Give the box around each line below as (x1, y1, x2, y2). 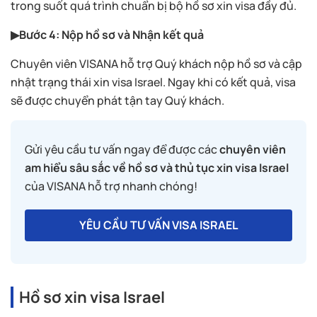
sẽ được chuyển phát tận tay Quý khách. (11, 92, 224, 108)
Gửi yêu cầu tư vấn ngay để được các (25, 141, 219, 157)
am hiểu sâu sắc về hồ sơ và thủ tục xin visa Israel (25, 159, 289, 175)
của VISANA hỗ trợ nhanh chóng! (25, 178, 197, 194)
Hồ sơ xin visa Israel (19, 286, 165, 308)
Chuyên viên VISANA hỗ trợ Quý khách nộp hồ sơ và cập (11, 55, 302, 71)
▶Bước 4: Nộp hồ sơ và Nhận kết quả (11, 26, 204, 42)
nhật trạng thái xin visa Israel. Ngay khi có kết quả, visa (11, 74, 296, 90)
